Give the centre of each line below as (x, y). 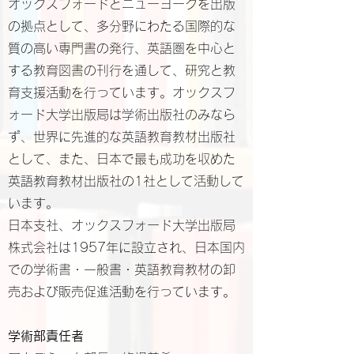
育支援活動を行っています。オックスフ (122, 92)
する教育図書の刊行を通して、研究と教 (122, 70)
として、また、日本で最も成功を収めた (122, 159)
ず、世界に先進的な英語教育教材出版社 (122, 137)
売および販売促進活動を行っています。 (122, 292)
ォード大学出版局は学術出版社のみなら (122, 115)
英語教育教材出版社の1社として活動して (126, 181)
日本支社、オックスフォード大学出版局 (122, 225)
